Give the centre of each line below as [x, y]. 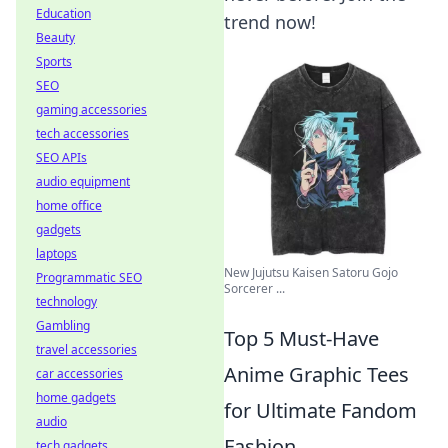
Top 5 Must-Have [301, 338]
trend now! [270, 22]
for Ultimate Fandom [320, 410]
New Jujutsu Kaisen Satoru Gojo [311, 272]
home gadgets [76, 397]
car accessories [79, 373]
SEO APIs [61, 157]
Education [63, 13]
